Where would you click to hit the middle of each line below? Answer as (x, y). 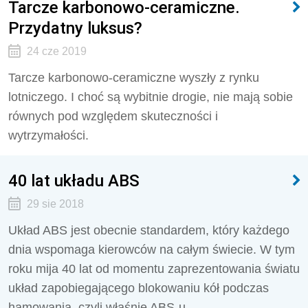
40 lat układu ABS (74, 180)
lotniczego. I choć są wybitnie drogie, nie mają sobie (151, 97)
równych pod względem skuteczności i (113, 116)
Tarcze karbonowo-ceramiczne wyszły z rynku (134, 78)
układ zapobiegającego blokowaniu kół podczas (139, 288)
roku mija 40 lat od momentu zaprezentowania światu (154, 269)
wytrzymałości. (48, 135)
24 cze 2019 (56, 51)
